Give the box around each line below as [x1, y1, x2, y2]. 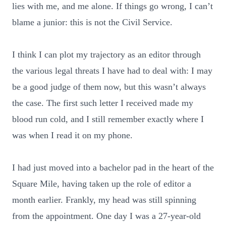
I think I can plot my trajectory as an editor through [12, 49, 201, 60]
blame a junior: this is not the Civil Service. [12, 17, 173, 27]
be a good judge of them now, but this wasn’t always [12, 82, 206, 92]
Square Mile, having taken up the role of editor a [12, 179, 191, 189]
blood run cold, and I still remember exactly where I [12, 114, 204, 124]
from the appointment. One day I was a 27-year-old [12, 211, 201, 221]
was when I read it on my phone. [12, 130, 133, 140]
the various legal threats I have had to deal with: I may [12, 66, 212, 76]
